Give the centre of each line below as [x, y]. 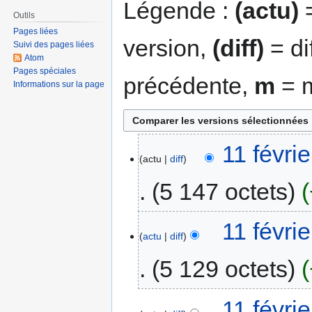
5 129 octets [224, 269]
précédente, [189, 85]
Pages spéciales [45, 71]
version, [168, 48]
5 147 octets [224, 191]
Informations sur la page [59, 85]
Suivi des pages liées [54, 45]
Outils [24, 15]
